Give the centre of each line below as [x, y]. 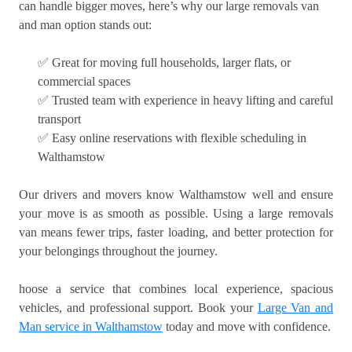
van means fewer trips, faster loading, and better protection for [176, 233]
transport [59, 119]
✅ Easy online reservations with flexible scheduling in [172, 138]
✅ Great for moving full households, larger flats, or [164, 63]
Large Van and [295, 308]
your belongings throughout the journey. [118, 251]
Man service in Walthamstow [91, 327]
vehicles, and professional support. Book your [138, 308]
